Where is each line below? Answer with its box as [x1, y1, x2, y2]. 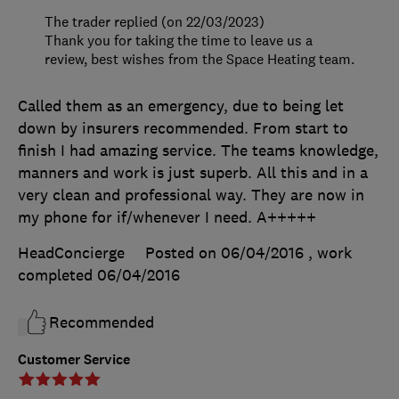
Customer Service [18, 349, 130, 369]
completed [18, 265, 97, 285]
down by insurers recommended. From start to [18, 118, 348, 138]
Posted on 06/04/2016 [145, 242, 304, 263]
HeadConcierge [18, 242, 125, 263]
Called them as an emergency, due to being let [18, 95, 344, 116]
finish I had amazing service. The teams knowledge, [18, 140, 379, 160]
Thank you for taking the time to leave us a [45, 30, 313, 49]
